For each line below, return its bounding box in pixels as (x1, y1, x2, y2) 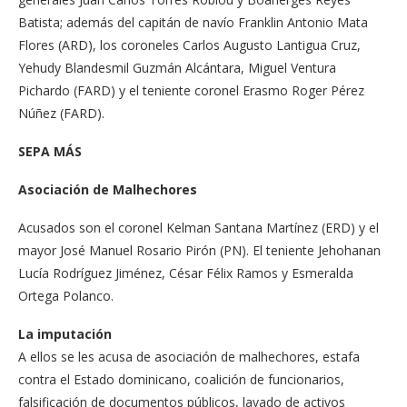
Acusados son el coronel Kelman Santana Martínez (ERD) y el (18, 219, 379, 237)
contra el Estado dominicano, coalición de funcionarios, (18, 371, 344, 389)
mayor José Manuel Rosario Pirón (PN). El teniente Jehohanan (18, 242, 381, 260)
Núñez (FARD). (18, 104, 104, 123)
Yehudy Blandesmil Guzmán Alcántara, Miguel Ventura (18, 59, 336, 77)
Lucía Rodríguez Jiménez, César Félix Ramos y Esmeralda (18, 264, 353, 283)
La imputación (18, 325, 112, 343)
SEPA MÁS (18, 143, 82, 161)
